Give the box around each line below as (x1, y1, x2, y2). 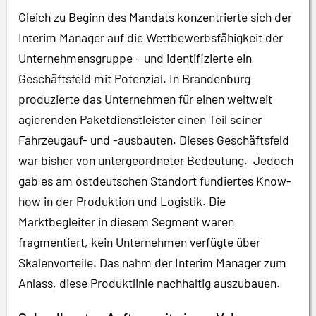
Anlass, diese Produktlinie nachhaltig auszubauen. (18, 274, 280, 291)
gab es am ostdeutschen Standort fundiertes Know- (18, 172, 291, 188)
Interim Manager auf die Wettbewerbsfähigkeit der (18, 29, 283, 45)
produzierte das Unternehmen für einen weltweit (18, 90, 272, 107)
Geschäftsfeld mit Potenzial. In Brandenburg (18, 70, 250, 86)
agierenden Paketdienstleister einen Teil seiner (18, 111, 262, 127)
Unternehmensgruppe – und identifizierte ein (18, 49, 252, 66)
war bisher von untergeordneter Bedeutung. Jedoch (18, 152, 293, 168)
